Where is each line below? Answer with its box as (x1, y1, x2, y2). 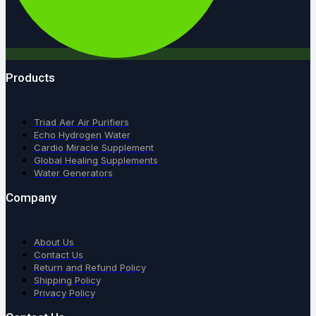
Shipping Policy (34, 274, 101, 286)
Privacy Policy (34, 287, 95, 299)
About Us (34, 236, 74, 248)
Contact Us (34, 249, 83, 261)
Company (6, 190, 56, 205)
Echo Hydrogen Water (34, 129, 130, 141)
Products (6, 71, 55, 85)
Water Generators (34, 167, 113, 179)
